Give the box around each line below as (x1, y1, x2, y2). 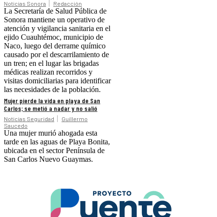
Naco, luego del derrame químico (4, 42, 106, 50)
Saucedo (4, 122, 28, 129)
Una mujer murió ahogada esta (4, 129, 97, 138)
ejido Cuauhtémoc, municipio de (4, 33, 103, 42)
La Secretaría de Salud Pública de (4, 7, 107, 15)
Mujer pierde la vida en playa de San (4, 96, 100, 105)
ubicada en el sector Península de (4, 146, 105, 155)
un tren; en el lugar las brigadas (4, 59, 99, 68)
